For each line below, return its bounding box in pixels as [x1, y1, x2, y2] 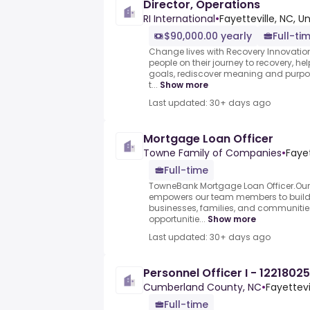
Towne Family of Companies [143, 146, 282, 161]
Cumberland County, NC [143, 280, 262, 295]
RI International [143, 12, 215, 26]
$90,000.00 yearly [164, 29, 252, 44]
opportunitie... [149, 213, 206, 226]
